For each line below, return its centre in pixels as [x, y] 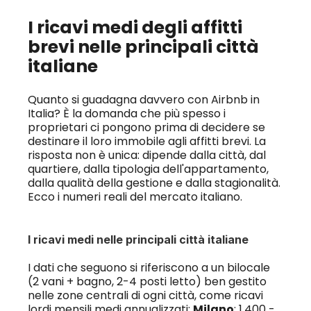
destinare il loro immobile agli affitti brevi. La [146, 141]
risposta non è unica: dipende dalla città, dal [146, 155]
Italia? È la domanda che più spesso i [126, 114]
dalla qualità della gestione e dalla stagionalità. [154, 183]
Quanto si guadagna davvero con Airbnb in [143, 100]
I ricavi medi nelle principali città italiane [138, 239]
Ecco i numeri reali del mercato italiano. [135, 197]
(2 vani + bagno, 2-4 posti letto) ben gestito [147, 281]
